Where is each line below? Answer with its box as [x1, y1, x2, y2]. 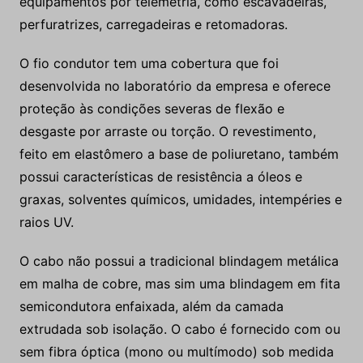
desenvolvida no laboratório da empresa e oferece [19, 78, 331, 95]
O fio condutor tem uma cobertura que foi [19, 55, 279, 72]
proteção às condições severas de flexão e [19, 100, 284, 117]
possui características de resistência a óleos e [19, 169, 302, 186]
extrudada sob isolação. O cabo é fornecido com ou [19, 321, 340, 338]
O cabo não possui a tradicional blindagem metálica [19, 253, 339, 270]
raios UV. [19, 214, 74, 231]
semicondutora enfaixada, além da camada [19, 298, 284, 315]
